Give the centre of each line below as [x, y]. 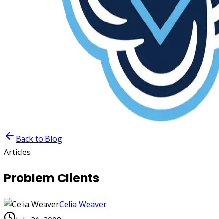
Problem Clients [52, 178]
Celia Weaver [83, 204]
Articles [17, 152]
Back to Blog [39, 139]
